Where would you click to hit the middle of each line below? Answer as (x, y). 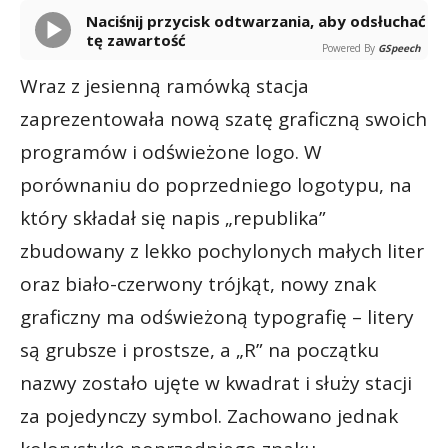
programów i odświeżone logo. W (171, 151)
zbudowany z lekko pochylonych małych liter (222, 250)
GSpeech (399, 47)
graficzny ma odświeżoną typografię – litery (217, 316)
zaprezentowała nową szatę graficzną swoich (223, 118)
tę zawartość (136, 39)
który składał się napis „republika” (173, 217)
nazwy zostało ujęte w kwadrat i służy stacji (216, 382)
